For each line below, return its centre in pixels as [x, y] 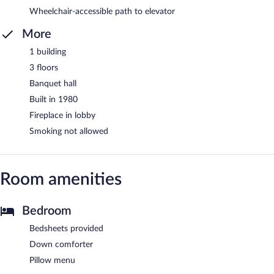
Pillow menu [52, 260]
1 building [48, 52]
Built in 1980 [54, 99]
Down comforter [61, 244]
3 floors [44, 68]
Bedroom [47, 211]
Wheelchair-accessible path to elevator [102, 11]
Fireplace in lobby [62, 115]
